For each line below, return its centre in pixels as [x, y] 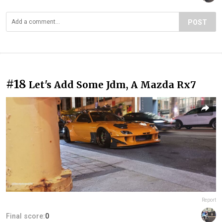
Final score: [26, 216]
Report [209, 200]
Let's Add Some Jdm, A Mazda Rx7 [112, 85]
